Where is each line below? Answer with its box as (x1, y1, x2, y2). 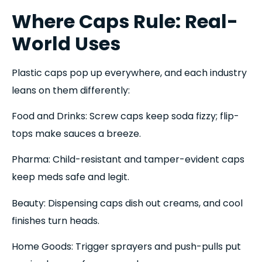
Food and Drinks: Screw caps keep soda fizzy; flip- (12, 109, 239, 123)
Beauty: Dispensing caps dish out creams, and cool (12, 196, 243, 210)
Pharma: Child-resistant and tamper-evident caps (12, 153, 244, 167)
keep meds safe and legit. (12, 170, 129, 184)
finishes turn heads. (12, 213, 99, 227)
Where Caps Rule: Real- (12, 8, 238, 35)
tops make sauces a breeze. (12, 126, 141, 140)
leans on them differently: (12, 83, 130, 97)
